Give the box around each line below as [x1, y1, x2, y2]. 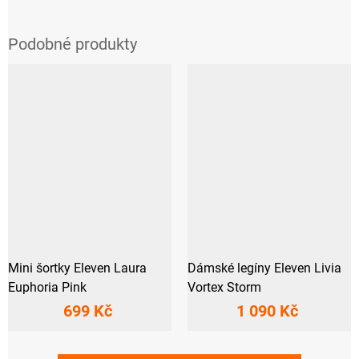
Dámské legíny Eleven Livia [188, 260, 341, 276]
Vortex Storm [188, 280, 261, 296]
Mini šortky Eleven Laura [8, 260, 147, 276]
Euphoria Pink [8, 280, 87, 296]
